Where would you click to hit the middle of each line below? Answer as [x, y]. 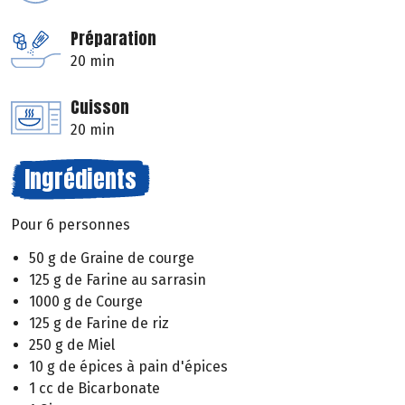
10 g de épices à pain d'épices [128, 366]
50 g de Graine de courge [112, 258]
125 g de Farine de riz [99, 323]
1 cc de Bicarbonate [94, 388]
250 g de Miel [72, 344]
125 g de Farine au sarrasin [118, 279]
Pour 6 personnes [71, 225]
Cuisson [100, 108]
